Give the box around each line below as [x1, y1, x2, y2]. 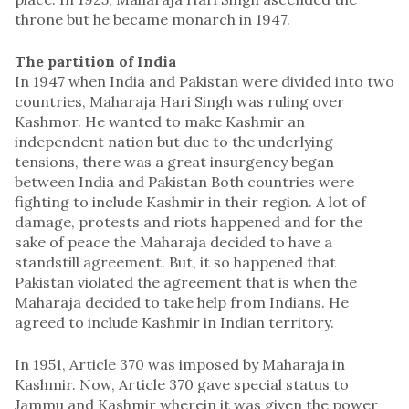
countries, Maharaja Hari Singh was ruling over [15, 91, 344, 110]
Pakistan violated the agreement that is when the [15, 272, 357, 291]
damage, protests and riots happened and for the [15, 212, 362, 231]
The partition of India [15, 51, 176, 70]
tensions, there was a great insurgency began [15, 152, 334, 171]
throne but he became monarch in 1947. [15, 9, 290, 28]
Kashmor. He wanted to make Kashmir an [15, 111, 305, 131]
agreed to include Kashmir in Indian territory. [15, 312, 334, 331]
